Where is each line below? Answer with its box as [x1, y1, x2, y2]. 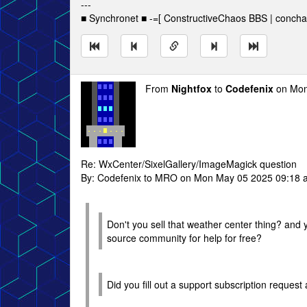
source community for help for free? [107, 231, 262, 245]
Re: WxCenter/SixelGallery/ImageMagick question [81, 157, 297, 171]
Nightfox [171, 82, 212, 95]
